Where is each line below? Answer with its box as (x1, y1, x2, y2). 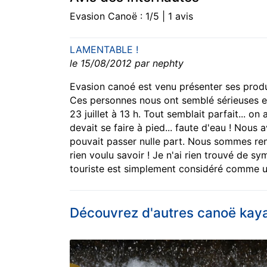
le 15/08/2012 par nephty (70, 57, 184, 69)
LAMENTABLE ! (70, 43, 138, 55)
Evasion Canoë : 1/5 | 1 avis (70, 10, 193, 22)
